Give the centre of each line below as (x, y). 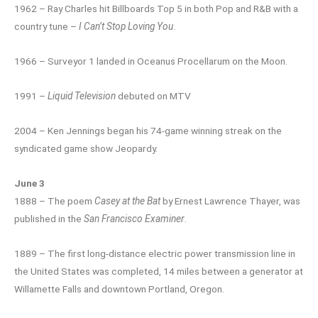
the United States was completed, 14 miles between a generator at (159, 271)
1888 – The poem (54, 201)
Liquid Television (82, 95)
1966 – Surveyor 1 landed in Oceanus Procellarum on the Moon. (151, 61)
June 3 (29, 183)
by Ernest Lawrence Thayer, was (230, 201)
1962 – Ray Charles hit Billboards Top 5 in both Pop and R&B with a (156, 9)
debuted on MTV (153, 95)
